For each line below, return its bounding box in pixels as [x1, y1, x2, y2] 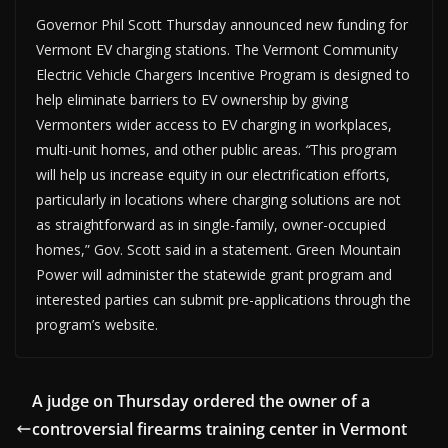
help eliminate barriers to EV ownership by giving [36, 89, 348, 109]
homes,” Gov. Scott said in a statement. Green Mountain [36, 239, 401, 259]
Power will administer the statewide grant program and [36, 264, 392, 284]
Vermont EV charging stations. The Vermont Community [36, 39, 398, 59]
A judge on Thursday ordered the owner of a [32, 389, 370, 412]
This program [310, 139, 397, 159]
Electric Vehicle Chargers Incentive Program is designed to [36, 64, 410, 84]
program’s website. [36, 314, 158, 334]
